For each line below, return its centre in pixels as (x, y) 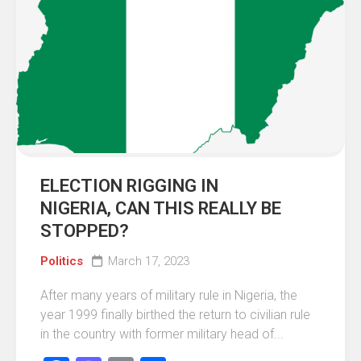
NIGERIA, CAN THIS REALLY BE (161, 209)
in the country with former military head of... (162, 334)
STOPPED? (85, 231)
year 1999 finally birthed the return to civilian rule (175, 315)
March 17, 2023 (149, 261)
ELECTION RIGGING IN (129, 186)
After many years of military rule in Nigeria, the (169, 296)
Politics (62, 261)
